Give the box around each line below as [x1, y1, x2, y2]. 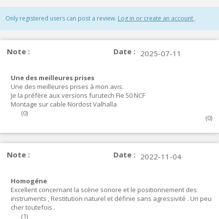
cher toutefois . [11, 203, 55, 212]
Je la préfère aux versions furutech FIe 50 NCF [11, 91, 145, 100]
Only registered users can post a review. [5, 14, 118, 22]
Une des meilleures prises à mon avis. [11, 82, 124, 91]
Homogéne [11, 176, 47, 185]
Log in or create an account [118, 14, 195, 22]
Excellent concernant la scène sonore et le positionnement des [11, 185, 197, 194]
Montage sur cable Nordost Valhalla [11, 100, 117, 109]
